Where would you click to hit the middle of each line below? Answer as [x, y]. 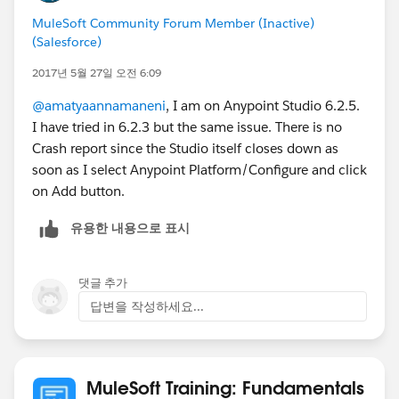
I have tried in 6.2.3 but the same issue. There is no [187, 126]
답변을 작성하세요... [147, 306]
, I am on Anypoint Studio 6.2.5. [263, 105]
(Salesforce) [67, 41]
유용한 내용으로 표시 [130, 228]
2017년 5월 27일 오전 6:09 [97, 72]
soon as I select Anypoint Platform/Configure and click [199, 169]
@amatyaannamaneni [99, 105]
